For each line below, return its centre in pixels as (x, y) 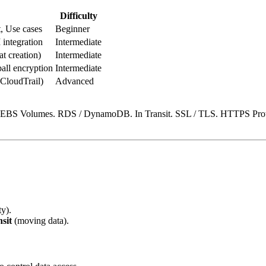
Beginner (72, 29)
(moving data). (40, 220)
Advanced (75, 81)
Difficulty (78, 16)
